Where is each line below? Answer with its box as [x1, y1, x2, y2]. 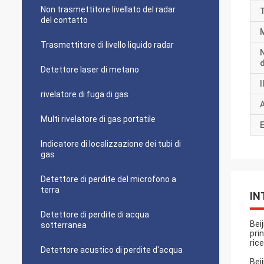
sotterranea [41, 220, 87, 230]
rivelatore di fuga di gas [41, 90, 128, 99]
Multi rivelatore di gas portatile [41, 114, 156, 124]
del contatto [41, 15, 88, 25]
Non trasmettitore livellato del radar [41, 5, 176, 14]
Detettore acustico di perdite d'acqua [41, 245, 183, 255]
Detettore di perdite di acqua [41, 210, 149, 219]
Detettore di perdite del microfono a [41, 174, 176, 184]
